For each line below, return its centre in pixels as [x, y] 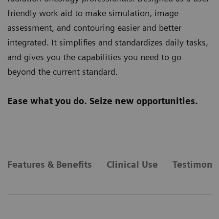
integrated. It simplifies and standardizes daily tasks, [108, 43]
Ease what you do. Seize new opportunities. [103, 101]
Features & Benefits [50, 165]
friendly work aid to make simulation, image [93, 13]
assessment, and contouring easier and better [94, 28]
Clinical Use [132, 165]
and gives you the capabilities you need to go [94, 57]
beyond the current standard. [63, 72]
